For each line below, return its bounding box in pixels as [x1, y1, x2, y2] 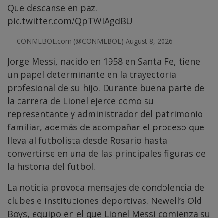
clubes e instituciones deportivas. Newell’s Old [7, 195, 202, 207]
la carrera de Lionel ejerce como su [7, 95, 154, 107]
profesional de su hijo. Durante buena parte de [7, 82, 204, 94]
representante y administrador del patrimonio [7, 108, 203, 120]
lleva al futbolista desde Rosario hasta [7, 134, 167, 146]
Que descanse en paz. [7, 2, 97, 14]
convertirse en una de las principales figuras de [7, 147, 206, 160]
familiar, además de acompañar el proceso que [7, 121, 204, 133]
